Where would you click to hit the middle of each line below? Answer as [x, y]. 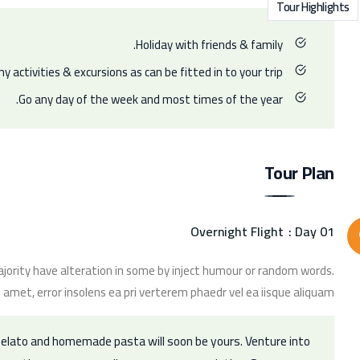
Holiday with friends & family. [209, 44]
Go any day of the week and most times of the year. [151, 99]
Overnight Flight [237, 231]
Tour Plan [299, 172]
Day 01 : [315, 231]
